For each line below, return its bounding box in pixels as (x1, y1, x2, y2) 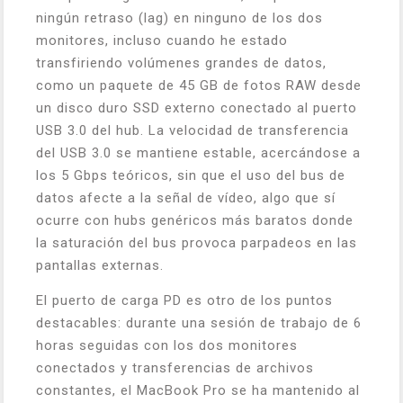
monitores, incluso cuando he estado (36, 32, 288, 49)
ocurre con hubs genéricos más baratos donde (36, 212, 354, 228)
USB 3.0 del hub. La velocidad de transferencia (36, 122, 349, 139)
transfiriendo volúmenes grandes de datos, (36, 55, 327, 71)
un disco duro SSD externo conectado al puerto (36, 100, 357, 116)
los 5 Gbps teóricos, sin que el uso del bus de (36, 167, 345, 184)
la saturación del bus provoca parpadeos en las (36, 235, 357, 251)
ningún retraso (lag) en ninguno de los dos (36, 10, 323, 26)
